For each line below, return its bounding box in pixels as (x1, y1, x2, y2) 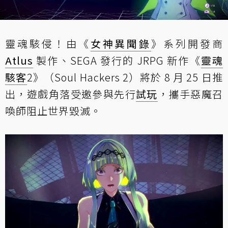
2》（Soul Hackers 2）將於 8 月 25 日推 (26, 69, 223, 84)
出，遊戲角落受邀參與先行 (5, 86, 136, 101)
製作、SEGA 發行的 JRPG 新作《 (33, 52, 201, 68)
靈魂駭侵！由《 (5, 36, 91, 51)
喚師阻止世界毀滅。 (5, 103, 101, 118)
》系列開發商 (151, 36, 223, 51)
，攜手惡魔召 (157, 86, 223, 101)
